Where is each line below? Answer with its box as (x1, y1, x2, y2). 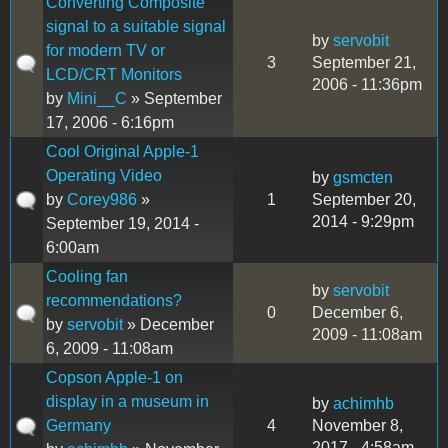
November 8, (312, 416, 403, 434)
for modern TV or (46, 41, 165, 59)
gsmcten (333, 168, 393, 186)
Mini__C (67, 89, 127, 107)
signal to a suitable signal (46, 17, 226, 35)
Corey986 (67, 190, 137, 208)
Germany (46, 416, 111, 434)
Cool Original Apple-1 (46, 142, 199, 160)
